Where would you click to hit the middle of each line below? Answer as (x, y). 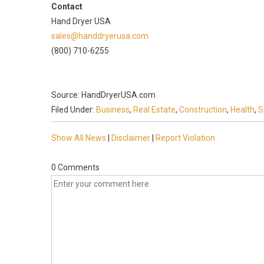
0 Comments (75, 167)
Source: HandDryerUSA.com (103, 95)
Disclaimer (131, 138)
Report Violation (185, 138)
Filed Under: (74, 110)
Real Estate (154, 110)
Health (242, 110)
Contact (67, 6)
